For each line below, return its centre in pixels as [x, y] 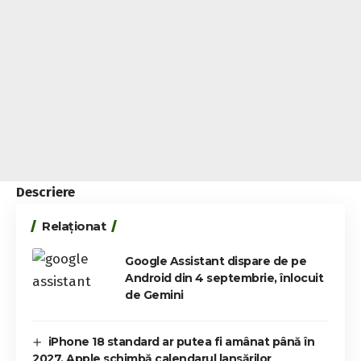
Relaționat [74, 226]
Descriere [46, 192]
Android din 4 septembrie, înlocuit [224, 278]
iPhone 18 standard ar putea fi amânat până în [181, 341]
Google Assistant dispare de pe [216, 261]
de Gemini [154, 295]
